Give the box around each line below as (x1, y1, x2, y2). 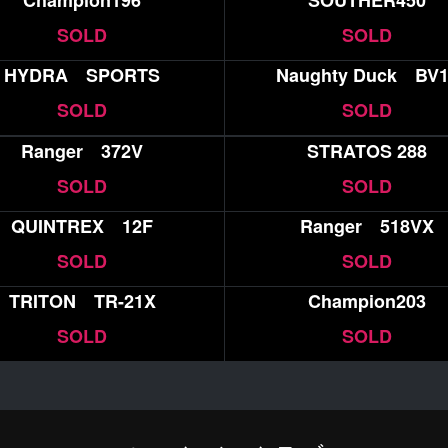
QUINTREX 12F (11, 212, 154, 239)
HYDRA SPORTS (4, 62, 161, 89)
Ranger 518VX (300, 212, 435, 239)
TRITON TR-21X (8, 287, 156, 314)
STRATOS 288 (307, 137, 428, 164)
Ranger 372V (21, 137, 144, 164)
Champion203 (308, 287, 427, 314)
